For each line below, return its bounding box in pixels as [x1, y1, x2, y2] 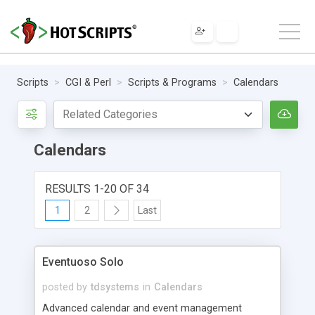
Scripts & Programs [128, 76, 217, 89]
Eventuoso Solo [42, 255, 124, 269]
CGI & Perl [65, 76, 111, 89]
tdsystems [91, 281, 139, 293]
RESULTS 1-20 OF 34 [45, 181, 149, 195]
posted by [42, 281, 87, 293]
